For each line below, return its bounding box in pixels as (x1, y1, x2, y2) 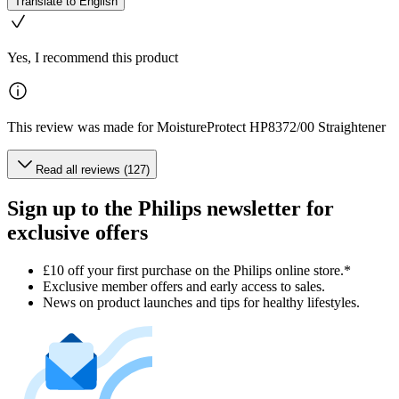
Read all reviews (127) (36, 162, 150, 176)
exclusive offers (7, 220, 148, 244)
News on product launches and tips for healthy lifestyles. (43, 294, 360, 310)
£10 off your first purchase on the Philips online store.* (43, 262, 351, 278)
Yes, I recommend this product (7, 49, 178, 65)
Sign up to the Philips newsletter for (7, 196, 334, 220)
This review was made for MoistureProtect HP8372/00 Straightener (7, 118, 386, 134)
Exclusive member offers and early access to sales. (43, 278, 325, 294)
